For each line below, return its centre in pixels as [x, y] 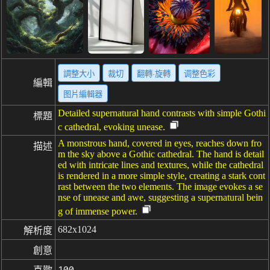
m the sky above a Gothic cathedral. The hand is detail [161, 154]
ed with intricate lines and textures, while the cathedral [161, 165]
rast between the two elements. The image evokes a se [160, 187]
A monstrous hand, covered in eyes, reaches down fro [160, 143]
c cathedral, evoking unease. [111, 127]
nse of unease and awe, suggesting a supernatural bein [160, 197]
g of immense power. [98, 211]
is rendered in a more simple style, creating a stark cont [162, 176]
